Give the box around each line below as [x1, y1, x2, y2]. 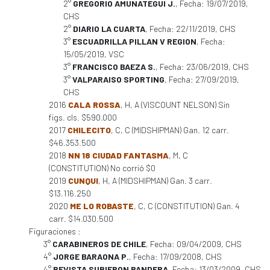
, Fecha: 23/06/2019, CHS [155, 61, 249, 72]
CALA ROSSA [68, 99, 121, 110]
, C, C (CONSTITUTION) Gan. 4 [134, 201, 240, 211]
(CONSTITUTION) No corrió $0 [49, 163, 155, 173]
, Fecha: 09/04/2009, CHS [146, 239, 242, 249]
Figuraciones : [29, 226, 81, 236]
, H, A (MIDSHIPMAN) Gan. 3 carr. [98, 175, 212, 186]
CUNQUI [68, 175, 98, 186]
